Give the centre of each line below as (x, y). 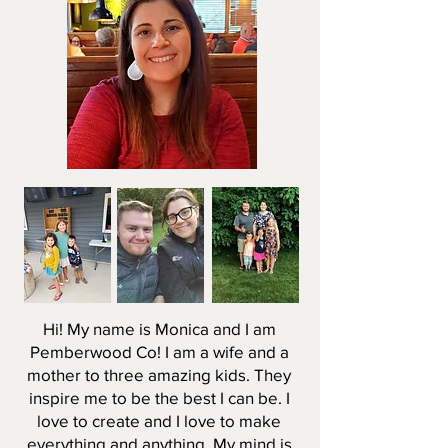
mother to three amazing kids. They (159, 374)
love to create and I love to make (159, 420)
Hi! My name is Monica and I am (159, 328)
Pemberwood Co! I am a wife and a (159, 351)
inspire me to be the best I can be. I (159, 397)
